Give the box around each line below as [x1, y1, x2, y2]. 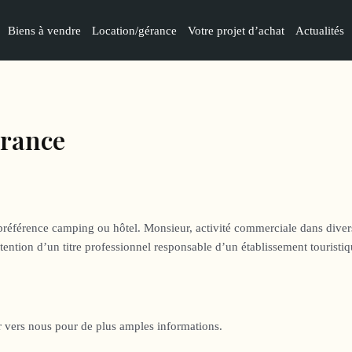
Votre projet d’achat [188, 24, 284, 37]
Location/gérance [92, 24, 177, 37]
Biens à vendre [8, 24, 81, 37]
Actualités [295, 24, 344, 37]
